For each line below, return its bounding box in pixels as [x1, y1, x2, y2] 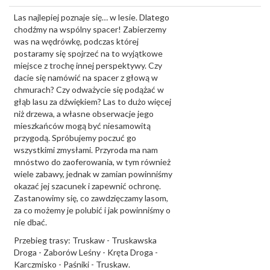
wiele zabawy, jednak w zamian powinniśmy [14, 169, 172, 179]
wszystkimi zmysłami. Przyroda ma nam [14, 145, 158, 155]
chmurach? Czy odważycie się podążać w [14, 84, 164, 95]
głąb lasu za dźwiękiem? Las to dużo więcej [14, 96, 171, 107]
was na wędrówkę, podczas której [14, 36, 139, 46]
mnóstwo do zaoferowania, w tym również [14, 157, 171, 167]
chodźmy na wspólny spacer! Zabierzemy [14, 24, 166, 34]
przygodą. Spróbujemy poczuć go [14, 133, 136, 143]
